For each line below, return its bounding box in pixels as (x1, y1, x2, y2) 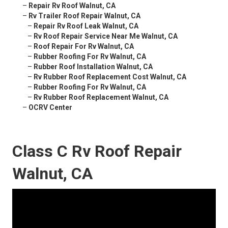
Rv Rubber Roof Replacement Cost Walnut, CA (34, 73, 186, 81)
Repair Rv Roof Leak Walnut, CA (34, 22, 138, 31)
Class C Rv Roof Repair (12, 141, 182, 161)
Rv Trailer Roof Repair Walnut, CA (28, 12, 140, 20)
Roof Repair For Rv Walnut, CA (34, 42, 134, 51)
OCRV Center (28, 103, 72, 112)
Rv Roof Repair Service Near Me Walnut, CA (34, 32, 178, 41)
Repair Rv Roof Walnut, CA (28, 2, 116, 10)
